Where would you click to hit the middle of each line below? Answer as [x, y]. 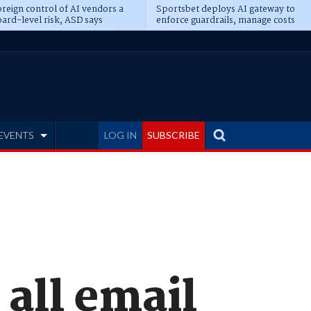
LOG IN [120, 135]
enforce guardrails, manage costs [225, 20]
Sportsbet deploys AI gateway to [225, 9]
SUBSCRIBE [174, 135]
